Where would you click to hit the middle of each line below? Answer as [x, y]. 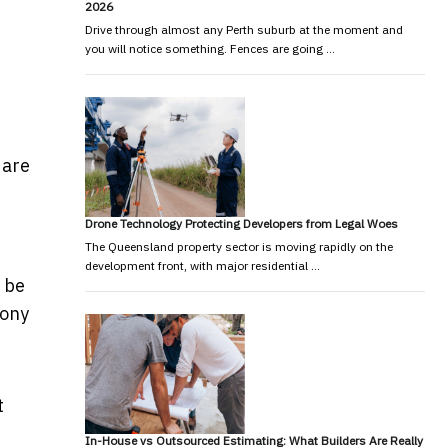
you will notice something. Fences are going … [209, 48]
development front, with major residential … [202, 265]
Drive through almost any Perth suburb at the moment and [243, 29]
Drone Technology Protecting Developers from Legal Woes [241, 223]
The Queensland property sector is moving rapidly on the [238, 246]
